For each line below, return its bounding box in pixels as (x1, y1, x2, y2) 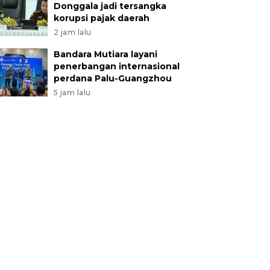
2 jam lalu (53, 27, 92, 37)
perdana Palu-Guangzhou (53, 72, 172, 84)
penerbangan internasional (53, 60, 180, 72)
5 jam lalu (53, 87, 91, 97)
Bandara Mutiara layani (53, 48, 157, 60)
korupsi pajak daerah (53, 12, 149, 24)
